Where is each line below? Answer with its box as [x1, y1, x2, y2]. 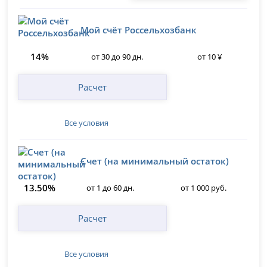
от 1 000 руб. [180, 182, 226, 194]
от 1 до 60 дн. [86, 182, 135, 194]
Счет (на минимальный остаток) [80, 155, 229, 167]
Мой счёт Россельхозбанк [80, 24, 197, 36]
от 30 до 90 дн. [91, 51, 143, 63]
